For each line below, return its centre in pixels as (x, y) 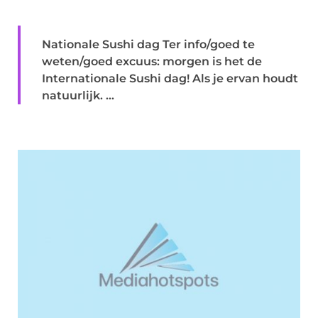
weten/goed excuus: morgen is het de (152, 61)
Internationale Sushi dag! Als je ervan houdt (170, 78)
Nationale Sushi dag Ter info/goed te (148, 44)
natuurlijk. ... (78, 95)
